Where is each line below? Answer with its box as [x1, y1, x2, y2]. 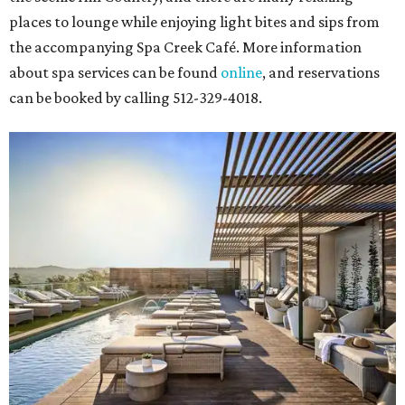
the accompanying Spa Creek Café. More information [9, 38, 362, 57]
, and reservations [262, 63, 380, 82]
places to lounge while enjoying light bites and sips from [9, 13, 380, 32]
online [221, 63, 262, 82]
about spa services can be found [9, 63, 221, 82]
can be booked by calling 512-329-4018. [9, 89, 262, 108]
